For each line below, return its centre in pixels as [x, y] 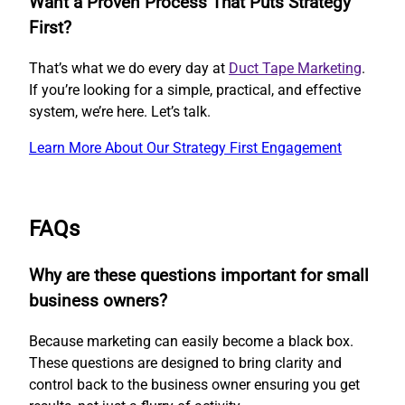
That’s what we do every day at [129, 68]
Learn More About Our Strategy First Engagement [185, 147]
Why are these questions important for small [199, 276]
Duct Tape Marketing [295, 68]
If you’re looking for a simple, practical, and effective [195, 89]
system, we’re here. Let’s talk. [120, 111]
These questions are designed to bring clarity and [185, 363]
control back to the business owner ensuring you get [194, 385]
